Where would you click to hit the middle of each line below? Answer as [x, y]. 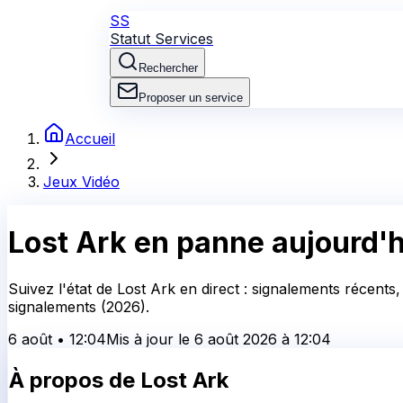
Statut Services [161, 39]
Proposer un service [191, 98]
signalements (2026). [79, 306]
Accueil [90, 139]
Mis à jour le [150, 339]
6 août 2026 [236, 339]
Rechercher [168, 68]
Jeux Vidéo [81, 182]
